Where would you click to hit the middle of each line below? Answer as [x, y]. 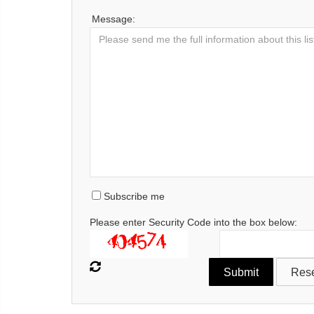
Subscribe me [133, 197]
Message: [114, 19]
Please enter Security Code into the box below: [193, 223]
